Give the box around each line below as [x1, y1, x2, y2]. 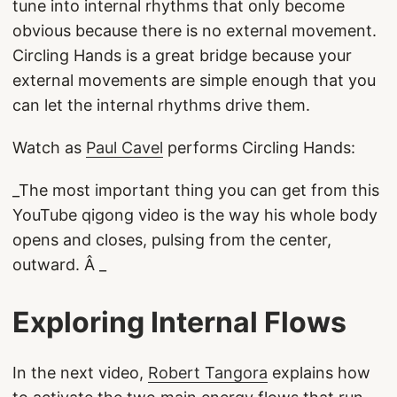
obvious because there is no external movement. [12, 21, 377, 40]
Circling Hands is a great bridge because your [12, 46, 352, 65]
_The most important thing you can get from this [12, 181, 379, 199]
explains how [268, 363, 370, 382]
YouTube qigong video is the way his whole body [12, 206, 378, 224]
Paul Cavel [86, 138, 163, 157]
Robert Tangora [148, 363, 268, 382]
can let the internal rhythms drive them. [12, 96, 310, 114]
